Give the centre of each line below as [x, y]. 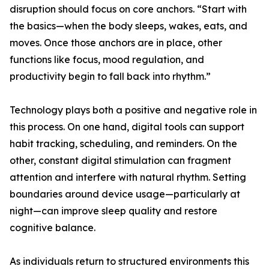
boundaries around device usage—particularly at [125, 194]
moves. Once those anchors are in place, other [116, 43]
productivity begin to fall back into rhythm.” [110, 76]
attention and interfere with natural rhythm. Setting [128, 177]
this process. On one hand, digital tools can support [127, 127]
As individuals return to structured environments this [129, 261]
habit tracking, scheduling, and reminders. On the [123, 144]
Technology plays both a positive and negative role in [133, 110]
